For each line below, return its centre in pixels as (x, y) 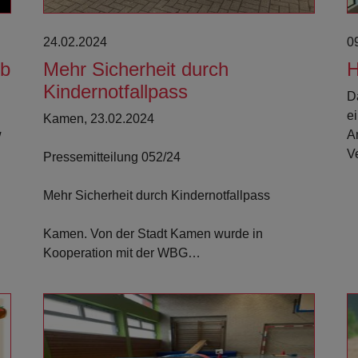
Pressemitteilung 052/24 (112, 157)
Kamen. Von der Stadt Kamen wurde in (153, 234)
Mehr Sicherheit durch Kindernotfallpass (157, 195)
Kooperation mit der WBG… (122, 253)
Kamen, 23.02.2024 (99, 119)
